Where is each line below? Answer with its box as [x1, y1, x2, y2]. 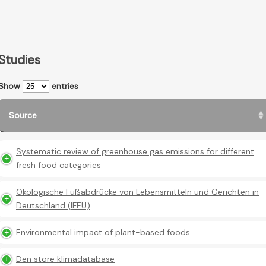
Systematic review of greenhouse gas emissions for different [16, 146, 254, 157]
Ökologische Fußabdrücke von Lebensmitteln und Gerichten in [16, 186, 259, 198]
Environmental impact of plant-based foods [16, 227, 190, 238]
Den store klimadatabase [16, 254, 115, 265]
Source [9, 110, 37, 121]
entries [49, 81, 78, 92]
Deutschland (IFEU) [16, 200, 90, 211]
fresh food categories [16, 160, 101, 171]
